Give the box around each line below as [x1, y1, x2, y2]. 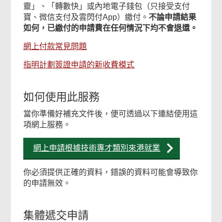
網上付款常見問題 [23, 42, 87, 51]
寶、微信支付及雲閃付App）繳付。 [23, 13, 149, 21]
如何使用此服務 [23, 91, 100, 103]
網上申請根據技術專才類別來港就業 [33, 144, 161, 152]
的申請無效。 [23, 179, 71, 187]
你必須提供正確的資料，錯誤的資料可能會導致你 [23, 168, 198, 176]
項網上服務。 [23, 120, 71, 129]
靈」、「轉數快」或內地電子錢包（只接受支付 [23, 2, 190, 10]
